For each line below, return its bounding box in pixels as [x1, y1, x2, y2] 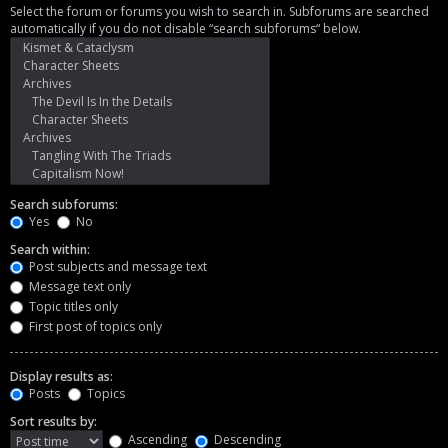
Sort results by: [10, 412, 97, 430]
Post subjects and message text [26, 257, 207, 275]
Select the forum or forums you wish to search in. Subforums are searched [10, 2, 429, 20]
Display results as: [10, 367, 113, 385]
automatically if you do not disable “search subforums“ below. [10, 19, 361, 37]
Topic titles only [26, 297, 118, 315]
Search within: [10, 240, 90, 258]
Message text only [26, 277, 131, 295]
